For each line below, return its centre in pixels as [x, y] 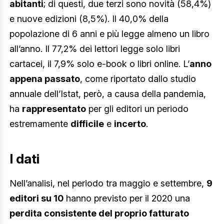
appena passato [45, 78]
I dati [24, 158]
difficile [87, 123]
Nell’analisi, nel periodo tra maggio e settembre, [108, 183]
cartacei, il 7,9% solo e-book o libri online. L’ [99, 63]
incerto [130, 123]
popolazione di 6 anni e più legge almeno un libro [109, 33]
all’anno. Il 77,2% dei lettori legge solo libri [95, 48]
